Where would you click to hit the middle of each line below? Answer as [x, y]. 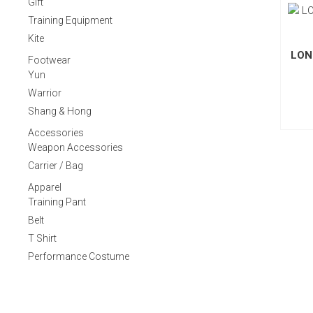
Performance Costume [79, 256]
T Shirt [42, 238]
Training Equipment [70, 20]
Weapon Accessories [75, 147]
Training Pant [57, 202]
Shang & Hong [60, 111]
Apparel [45, 187]
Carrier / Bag [56, 166]
